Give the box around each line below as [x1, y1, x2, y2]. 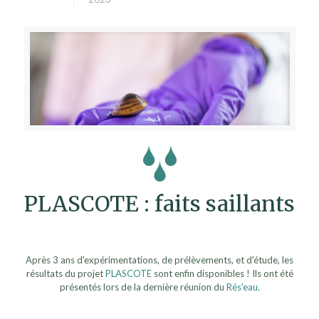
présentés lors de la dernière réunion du [59, 281, 226, 293]
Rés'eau [226, 281, 258, 293]
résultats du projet [26, 268, 105, 279]
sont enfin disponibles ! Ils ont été [151, 268, 293, 279]
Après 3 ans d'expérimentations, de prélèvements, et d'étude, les [26, 254, 293, 266]
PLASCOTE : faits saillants [24, 190, 295, 217]
